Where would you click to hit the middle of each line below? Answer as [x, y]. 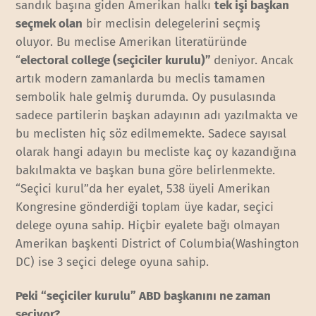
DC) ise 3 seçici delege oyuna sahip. [113, 262]
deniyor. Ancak [254, 61]
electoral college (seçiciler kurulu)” [117, 61]
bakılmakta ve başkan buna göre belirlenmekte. [147, 171]
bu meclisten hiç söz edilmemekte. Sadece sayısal [151, 134]
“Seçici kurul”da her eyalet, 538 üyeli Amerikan [143, 189]
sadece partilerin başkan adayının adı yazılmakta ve [157, 116]
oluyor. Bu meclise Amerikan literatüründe [132, 42]
